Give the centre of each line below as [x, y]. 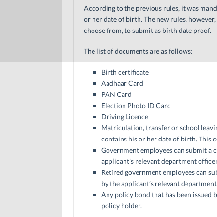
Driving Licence [124, 116]
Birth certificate [125, 72]
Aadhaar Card [122, 83]
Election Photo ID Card [136, 105]
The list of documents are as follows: [138, 51]
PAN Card [116, 94]
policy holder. [121, 205]
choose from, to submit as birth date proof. [147, 30]
